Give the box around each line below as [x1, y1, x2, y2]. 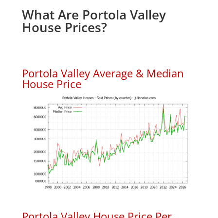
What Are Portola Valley [21, 6, 166, 23]
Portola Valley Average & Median [21, 66, 184, 80]
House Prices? [21, 18, 107, 36]
